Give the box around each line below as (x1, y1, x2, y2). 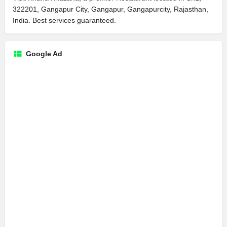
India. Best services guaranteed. (13, 16, 116, 24)
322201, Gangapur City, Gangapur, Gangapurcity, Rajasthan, (13, 5, 208, 13)
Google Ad (26, 49, 62, 58)
